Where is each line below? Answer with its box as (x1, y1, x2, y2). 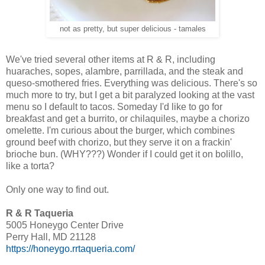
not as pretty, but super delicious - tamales (59, 24, 206, 33)
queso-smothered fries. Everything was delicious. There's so (6, 77, 257, 88)
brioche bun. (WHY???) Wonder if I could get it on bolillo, (6, 148, 243, 159)
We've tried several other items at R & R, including (6, 54, 215, 64)
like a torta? (6, 160, 54, 171)
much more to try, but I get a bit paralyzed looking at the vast (6, 89, 254, 100)
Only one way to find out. (6, 184, 109, 195)
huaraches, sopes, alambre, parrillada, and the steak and (6, 66, 243, 76)
